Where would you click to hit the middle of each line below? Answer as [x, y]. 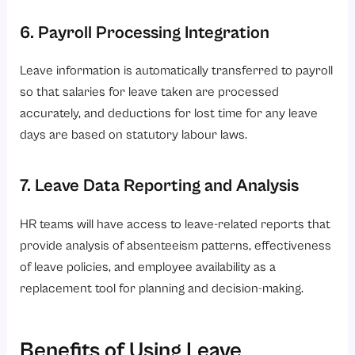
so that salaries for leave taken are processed [150, 92]
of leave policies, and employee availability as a [148, 266]
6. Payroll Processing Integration [145, 32]
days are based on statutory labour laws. [134, 135]
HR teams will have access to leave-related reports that [176, 223]
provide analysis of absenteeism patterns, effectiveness [176, 245]
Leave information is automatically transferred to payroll [177, 71]
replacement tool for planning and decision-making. [162, 288]
